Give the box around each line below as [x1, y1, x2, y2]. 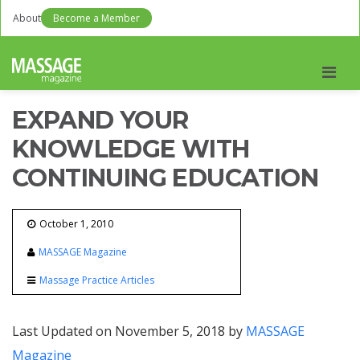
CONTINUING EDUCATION [12, 163, 318, 193]
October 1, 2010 [39, 217, 113, 231]
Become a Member [53, 11, 140, 25]
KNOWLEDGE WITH [12, 134, 250, 164]
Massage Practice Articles [39, 273, 154, 287]
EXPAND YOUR [12, 105, 189, 135]
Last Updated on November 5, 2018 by [12, 322, 246, 340]
